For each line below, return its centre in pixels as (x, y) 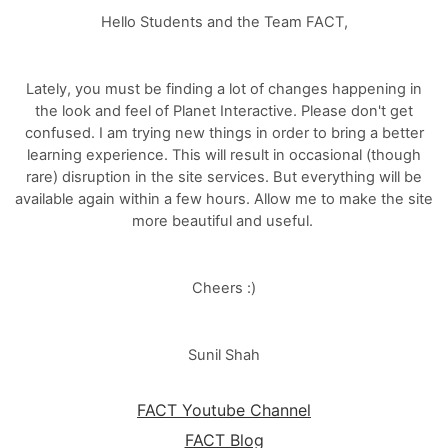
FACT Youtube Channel (224, 409)
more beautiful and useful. (224, 220)
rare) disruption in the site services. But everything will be (224, 176)
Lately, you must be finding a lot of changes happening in (224, 88)
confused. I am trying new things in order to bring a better (224, 132)
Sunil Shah (224, 354)
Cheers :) (224, 287)
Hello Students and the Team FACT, (224, 21)
